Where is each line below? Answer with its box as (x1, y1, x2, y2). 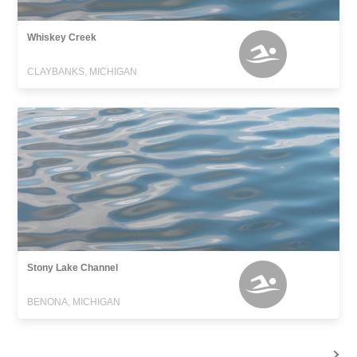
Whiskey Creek (27, 32, 97, 44)
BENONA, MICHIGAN (27, 296, 121, 308)
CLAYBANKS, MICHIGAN (27, 66, 138, 78)
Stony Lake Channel (27, 262, 119, 274)
